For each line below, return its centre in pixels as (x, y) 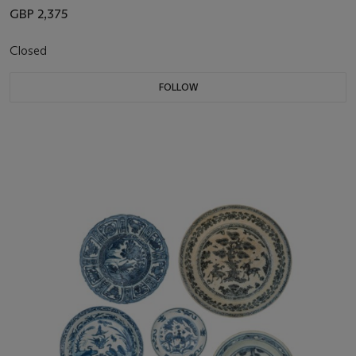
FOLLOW (178, 87)
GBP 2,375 (39, 14)
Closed (30, 50)
